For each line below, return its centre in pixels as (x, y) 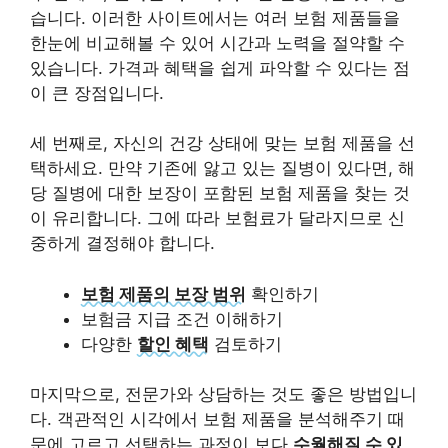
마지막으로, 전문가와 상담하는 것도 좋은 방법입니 (223, 394)
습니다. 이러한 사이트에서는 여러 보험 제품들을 (215, 17)
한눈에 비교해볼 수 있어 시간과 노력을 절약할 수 (217, 42)
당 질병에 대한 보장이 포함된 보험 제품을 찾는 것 (220, 193)
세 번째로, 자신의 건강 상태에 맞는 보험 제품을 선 (222, 143)
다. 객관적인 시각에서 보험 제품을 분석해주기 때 (217, 419)
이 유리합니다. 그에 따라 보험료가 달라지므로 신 (217, 218)
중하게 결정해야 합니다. (122, 243)
